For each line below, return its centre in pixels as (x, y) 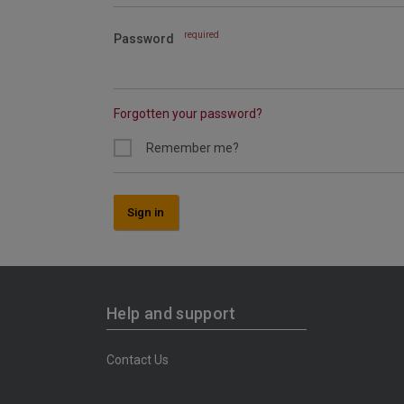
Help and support (171, 313)
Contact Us (138, 359)
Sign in (146, 212)
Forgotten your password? (188, 113)
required (202, 35)
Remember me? (193, 147)
